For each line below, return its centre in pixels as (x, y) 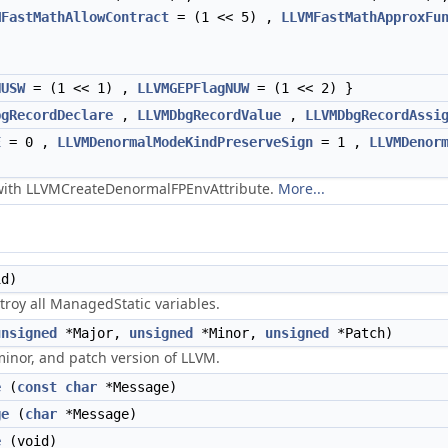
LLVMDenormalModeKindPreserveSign (185, 142)
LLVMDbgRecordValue (209, 115)
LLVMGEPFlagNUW (193, 88)
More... (301, 188)
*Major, (93, 333)
